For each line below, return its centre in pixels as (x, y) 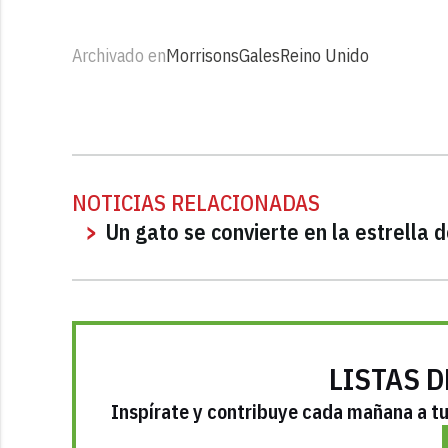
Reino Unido (324, 55)
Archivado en (119, 55)
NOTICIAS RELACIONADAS (196, 202)
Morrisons (202, 55)
